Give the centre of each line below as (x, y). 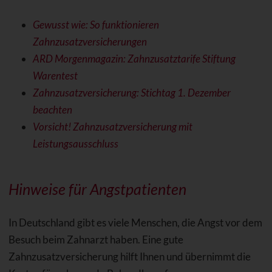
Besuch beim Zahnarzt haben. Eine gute (96, 240)
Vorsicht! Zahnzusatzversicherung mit (112, 127)
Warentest (55, 76)
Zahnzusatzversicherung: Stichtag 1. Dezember (131, 93)
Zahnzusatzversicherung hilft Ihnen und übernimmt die (129, 257)
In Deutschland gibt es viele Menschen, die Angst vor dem (135, 223)
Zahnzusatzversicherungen (90, 42)
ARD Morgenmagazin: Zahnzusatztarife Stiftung (134, 59)
